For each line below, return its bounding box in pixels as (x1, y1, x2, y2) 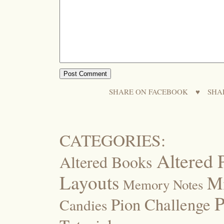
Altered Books (59, 150, 152, 172)
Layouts (59, 169, 119, 194)
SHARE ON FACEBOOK (109, 86, 188, 96)
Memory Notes (123, 175, 203, 193)
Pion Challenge (111, 193, 210, 215)
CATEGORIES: (59, 128, 165, 151)
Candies (59, 194, 107, 214)
